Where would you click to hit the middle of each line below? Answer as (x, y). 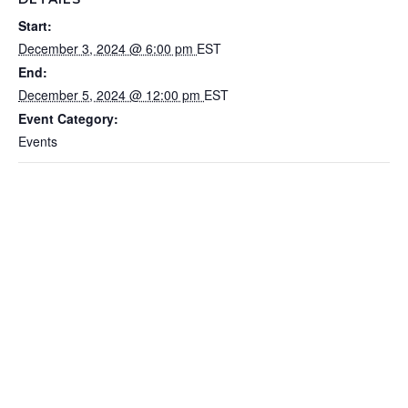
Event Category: (68, 118)
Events (38, 141)
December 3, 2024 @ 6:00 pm (107, 48)
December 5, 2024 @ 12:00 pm (111, 94)
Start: (35, 25)
